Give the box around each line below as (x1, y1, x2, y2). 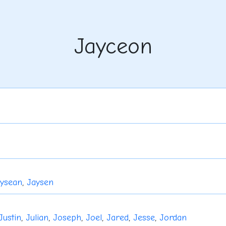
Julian (25, 212, 48, 223)
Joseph (52, 212, 81, 223)
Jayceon (74, 33, 152, 60)
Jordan (159, 212, 187, 223)
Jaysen (26, 177, 53, 188)
